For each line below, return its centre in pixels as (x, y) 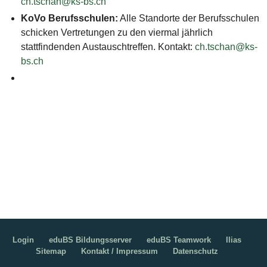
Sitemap (51, 252)
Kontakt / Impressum (120, 252)
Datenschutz (196, 252)
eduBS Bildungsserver (91, 240)
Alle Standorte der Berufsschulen (188, 18)
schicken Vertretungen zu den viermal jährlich (117, 33)
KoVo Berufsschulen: (69, 18)
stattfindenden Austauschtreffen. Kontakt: (108, 47)
